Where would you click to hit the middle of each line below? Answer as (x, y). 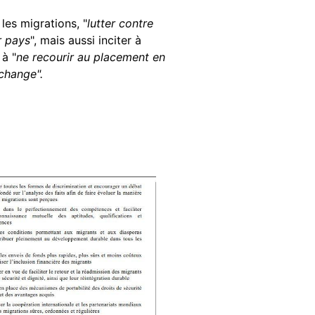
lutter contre (120, 23)
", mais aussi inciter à (86, 40)
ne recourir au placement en (91, 57)
